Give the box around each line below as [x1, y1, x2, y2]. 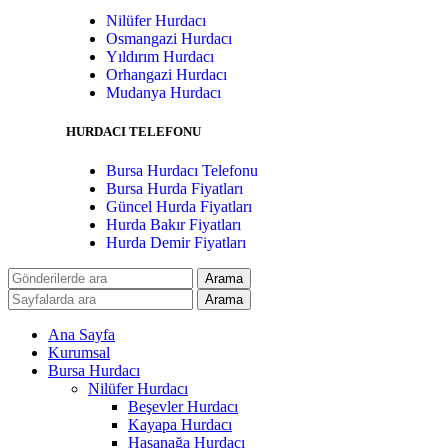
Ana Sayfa [48, 326, 115, 344]
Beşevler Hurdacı [128, 398, 238, 416]
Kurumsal [48, 344, 110, 362]
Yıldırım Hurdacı [106, 47, 214, 65]
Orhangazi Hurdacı [106, 65, 227, 83]
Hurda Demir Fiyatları [106, 234, 246, 252]
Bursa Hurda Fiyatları [106, 180, 243, 198]
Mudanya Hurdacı [106, 83, 221, 101]
